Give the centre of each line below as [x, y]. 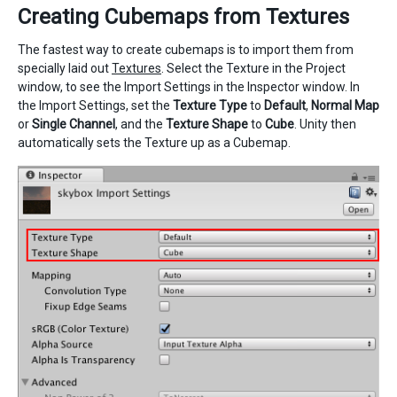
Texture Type [210, 105]
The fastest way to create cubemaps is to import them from [186, 49]
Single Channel [74, 124]
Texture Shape [207, 124]
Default [285, 105]
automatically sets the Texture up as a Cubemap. [154, 142]
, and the [140, 124]
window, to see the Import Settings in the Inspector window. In [189, 86]
